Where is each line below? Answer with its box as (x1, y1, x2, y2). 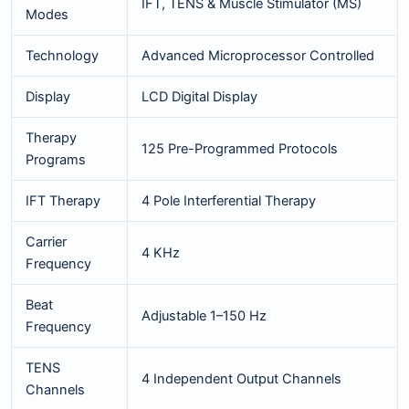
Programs (25, 151, 86, 168)
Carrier (25, 233, 67, 250)
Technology (25, 47, 99, 64)
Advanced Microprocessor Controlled (141, 47, 374, 64)
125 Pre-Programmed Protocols (141, 140, 338, 157)
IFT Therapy (25, 192, 100, 209)
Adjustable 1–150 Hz (141, 307, 267, 324)
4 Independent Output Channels (141, 370, 341, 387)
